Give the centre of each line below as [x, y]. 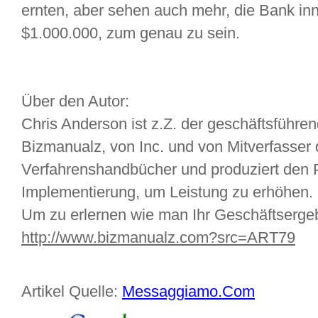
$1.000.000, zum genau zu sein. [131, 33]
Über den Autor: [75, 101]
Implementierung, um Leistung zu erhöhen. [167, 192]
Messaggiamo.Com [188, 291]
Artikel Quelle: [72, 291]
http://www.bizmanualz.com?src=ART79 [158, 237]
